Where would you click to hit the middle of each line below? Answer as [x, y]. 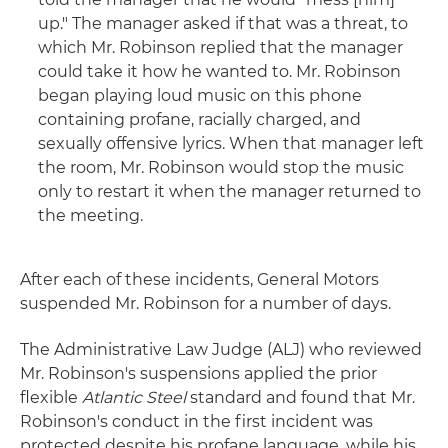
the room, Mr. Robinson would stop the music [221, 167]
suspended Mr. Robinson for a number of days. [205, 303]
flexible [51, 397]
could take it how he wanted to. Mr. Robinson [219, 71]
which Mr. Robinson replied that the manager [220, 47]
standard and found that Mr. [302, 397]
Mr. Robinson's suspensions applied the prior [198, 373]
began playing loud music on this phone [200, 95]
